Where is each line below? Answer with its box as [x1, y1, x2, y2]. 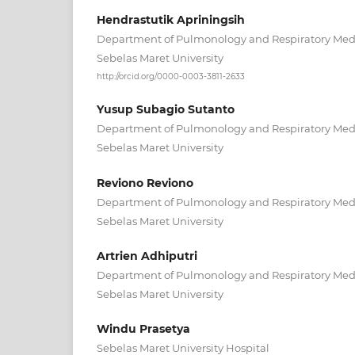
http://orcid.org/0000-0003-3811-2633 [97, 71, 245, 82]
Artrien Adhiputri [97, 248, 197, 263]
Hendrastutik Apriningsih [97, 12, 245, 27]
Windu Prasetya [97, 321, 190, 336]
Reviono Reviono [97, 175, 193, 190]
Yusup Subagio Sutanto [97, 102, 235, 117]
